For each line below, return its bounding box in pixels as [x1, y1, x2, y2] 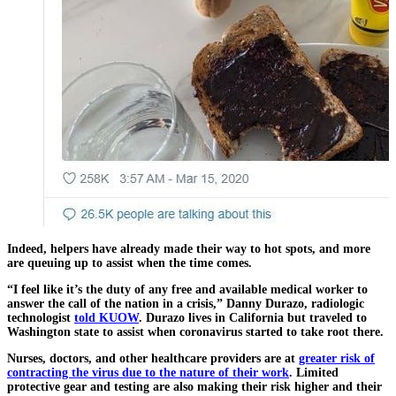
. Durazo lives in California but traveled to [139, 310, 367, 324]
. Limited [289, 365, 339, 379]
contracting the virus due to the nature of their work [7, 365, 289, 379]
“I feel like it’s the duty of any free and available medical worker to [7, 282, 368, 296]
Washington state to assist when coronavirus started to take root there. [7, 324, 384, 339]
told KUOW [74, 310, 139, 324]
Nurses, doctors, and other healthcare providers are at [7, 351, 299, 365]
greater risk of [299, 351, 375, 365]
